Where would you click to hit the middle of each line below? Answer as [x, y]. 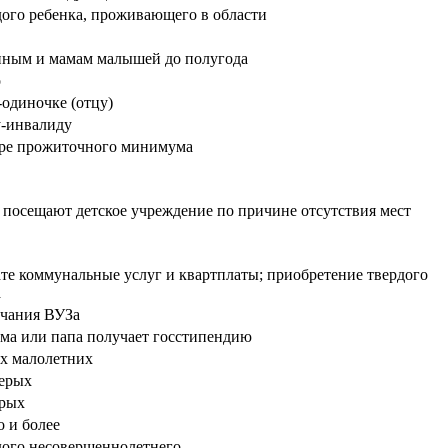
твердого [397, 275]
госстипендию [202, 337]
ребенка [56, 15]
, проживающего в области [175, 15]
